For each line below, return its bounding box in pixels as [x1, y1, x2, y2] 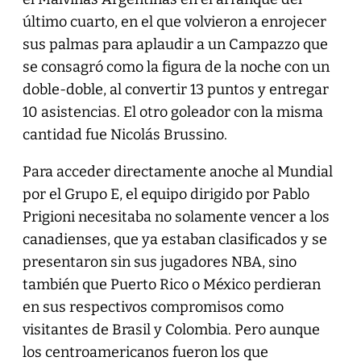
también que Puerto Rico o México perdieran [22, 275, 321, 293]
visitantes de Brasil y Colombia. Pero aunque [22, 320, 320, 338]
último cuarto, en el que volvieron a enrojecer [22, 12, 326, 31]
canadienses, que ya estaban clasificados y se [22, 230, 327, 248]
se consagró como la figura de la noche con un [22, 57, 330, 76]
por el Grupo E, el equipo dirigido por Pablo [22, 185, 309, 203]
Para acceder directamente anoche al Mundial [22, 162, 333, 180]
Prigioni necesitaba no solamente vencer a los [22, 207, 330, 226]
